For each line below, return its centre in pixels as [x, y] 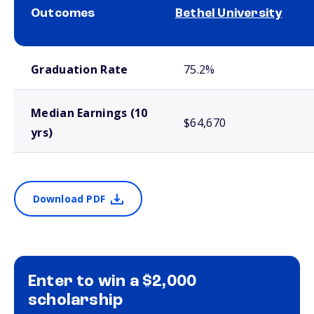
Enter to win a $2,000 [112, 282]
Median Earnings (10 [89, 113]
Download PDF [69, 199]
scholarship [76, 301]
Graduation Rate [80, 70]
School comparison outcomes [63, 52]
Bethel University [229, 14]
